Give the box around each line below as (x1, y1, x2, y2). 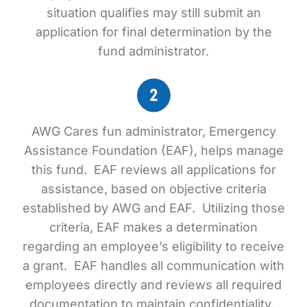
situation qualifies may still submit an (46, 5, 261, 20)
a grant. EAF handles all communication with (23, 258, 284, 273)
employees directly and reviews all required (25, 278, 282, 292)
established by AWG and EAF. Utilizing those (22, 201, 285, 215)
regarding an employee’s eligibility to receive (23, 239, 284, 254)
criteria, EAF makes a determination (49, 220, 258, 234)
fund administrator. (98, 44, 209, 58)
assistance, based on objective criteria (40, 182, 267, 196)
